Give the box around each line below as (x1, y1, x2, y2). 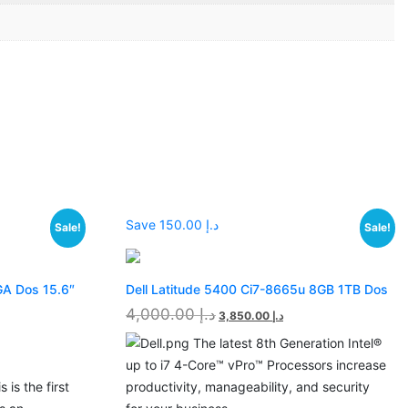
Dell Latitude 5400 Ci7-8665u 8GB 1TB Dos (125, 280, 388, 297)
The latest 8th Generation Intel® (189, 334, 382, 351)
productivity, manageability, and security (125, 378, 370, 394)
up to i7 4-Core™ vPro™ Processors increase (125, 356, 386, 372)
